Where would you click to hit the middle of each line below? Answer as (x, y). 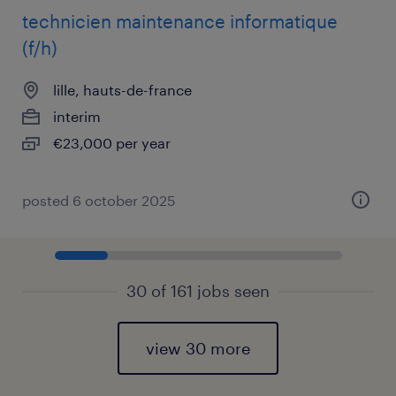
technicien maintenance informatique (180, 21)
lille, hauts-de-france (122, 90)
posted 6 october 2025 (99, 200)
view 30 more (198, 348)
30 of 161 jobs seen (198, 291)
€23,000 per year (112, 143)
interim (77, 116)
